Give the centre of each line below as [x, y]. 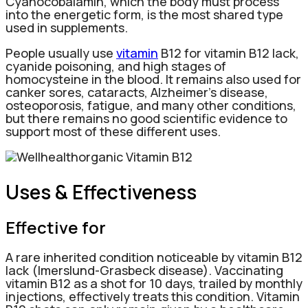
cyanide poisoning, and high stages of [116, 66]
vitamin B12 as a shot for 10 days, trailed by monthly [154, 284]
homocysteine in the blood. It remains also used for [153, 79]
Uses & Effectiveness [103, 192]
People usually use [61, 53]
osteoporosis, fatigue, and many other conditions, [151, 106]
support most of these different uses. [113, 132]
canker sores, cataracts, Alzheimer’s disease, [137, 92]
